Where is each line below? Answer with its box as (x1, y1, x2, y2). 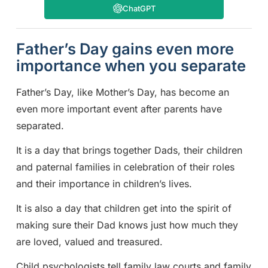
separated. (16, 120, 64, 132)
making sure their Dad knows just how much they (16, 218, 238, 231)
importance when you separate (16, 56, 246, 75)
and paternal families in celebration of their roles (16, 161, 234, 173)
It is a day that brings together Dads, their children (16, 144, 242, 157)
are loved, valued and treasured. (16, 235, 163, 248)
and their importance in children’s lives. (16, 178, 192, 190)
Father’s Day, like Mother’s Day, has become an (16, 86, 229, 99)
